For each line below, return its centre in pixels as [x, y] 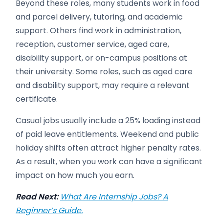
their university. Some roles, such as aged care [104, 72]
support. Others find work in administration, [99, 31]
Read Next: [37, 197]
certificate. [37, 99]
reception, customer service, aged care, [92, 44]
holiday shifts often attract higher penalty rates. [108, 148]
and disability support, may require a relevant [103, 85]
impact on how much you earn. [75, 175]
